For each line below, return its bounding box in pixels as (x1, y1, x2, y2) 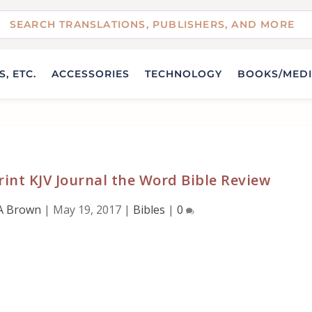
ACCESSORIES (52, 67, 130, 80)
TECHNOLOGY (145, 67, 222, 80)
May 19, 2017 (52, 201, 121, 217)
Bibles (132, 201, 165, 217)
